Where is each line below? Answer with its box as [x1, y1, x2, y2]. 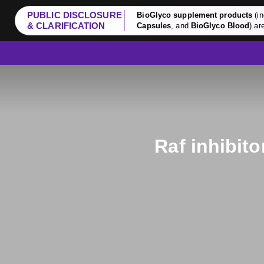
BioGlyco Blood [190, 21, 250, 30]
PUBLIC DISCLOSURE [27, 10, 122, 20]
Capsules [137, 21, 171, 30]
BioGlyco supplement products [137, 11, 253, 19]
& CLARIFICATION [27, 21, 105, 31]
